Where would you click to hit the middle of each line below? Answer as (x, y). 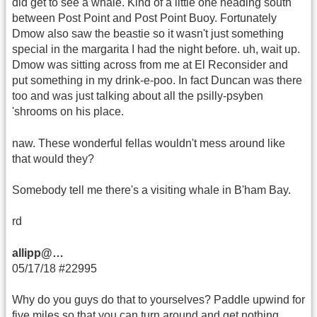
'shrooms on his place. (68, 112)
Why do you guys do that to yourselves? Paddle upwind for (158, 300)
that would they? (53, 158)
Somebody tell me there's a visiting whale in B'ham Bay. (151, 190)
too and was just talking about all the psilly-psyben (138, 96)
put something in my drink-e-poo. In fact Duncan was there (157, 81)
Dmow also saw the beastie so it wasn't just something (148, 34)
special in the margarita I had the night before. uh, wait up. (156, 50)
